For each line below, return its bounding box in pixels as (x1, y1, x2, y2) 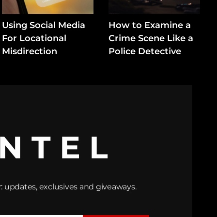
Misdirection (2, 46, 58, 57)
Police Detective (108, 46, 182, 57)
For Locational (2, 32, 67, 44)
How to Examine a (108, 19, 191, 31)
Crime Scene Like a (108, 32, 194, 44)
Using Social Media (2, 19, 86, 31)
